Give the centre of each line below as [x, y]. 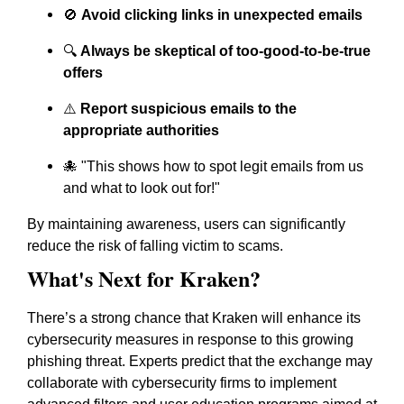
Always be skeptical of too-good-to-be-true [225, 51]
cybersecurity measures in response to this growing [190, 340]
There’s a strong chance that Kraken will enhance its [194, 318]
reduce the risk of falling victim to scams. [155, 246]
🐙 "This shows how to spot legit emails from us [213, 166]
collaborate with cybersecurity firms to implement [182, 383]
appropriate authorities [141, 130]
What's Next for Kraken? [144, 278]
